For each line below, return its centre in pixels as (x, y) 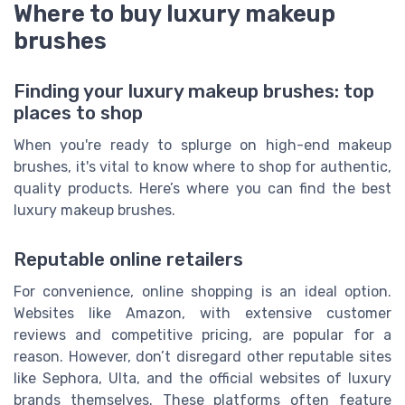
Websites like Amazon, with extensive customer (202, 313)
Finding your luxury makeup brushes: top (194, 92)
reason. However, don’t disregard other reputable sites (202, 356)
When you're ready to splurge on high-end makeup (202, 146)
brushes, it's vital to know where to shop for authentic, (202, 167)
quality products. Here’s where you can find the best (202, 189)
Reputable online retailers (128, 259)
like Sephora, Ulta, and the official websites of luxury (202, 378)
